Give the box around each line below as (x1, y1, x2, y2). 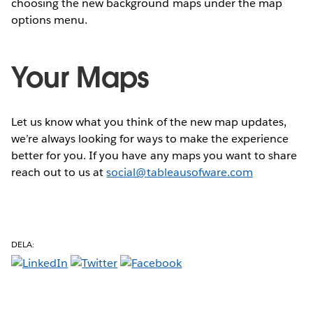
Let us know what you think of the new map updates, (11, 114, 286, 129)
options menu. (11, 12, 88, 27)
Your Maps (11, 59, 150, 96)
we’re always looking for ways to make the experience (11, 131, 289, 146)
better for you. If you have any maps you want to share (11, 147, 298, 163)
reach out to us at (11, 164, 107, 180)
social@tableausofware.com (106, 164, 253, 180)
